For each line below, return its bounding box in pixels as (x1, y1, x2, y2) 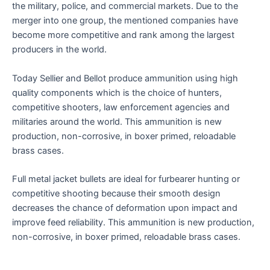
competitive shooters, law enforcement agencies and (12, 101, 230, 113)
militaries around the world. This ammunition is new (12, 116, 222, 127)
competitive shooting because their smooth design (12, 187, 221, 199)
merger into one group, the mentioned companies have (12, 15, 238, 27)
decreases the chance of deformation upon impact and (12, 202, 237, 213)
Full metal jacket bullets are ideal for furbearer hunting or (12, 173, 240, 184)
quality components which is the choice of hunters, (12, 87, 222, 98)
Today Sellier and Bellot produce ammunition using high (12, 72, 238, 84)
